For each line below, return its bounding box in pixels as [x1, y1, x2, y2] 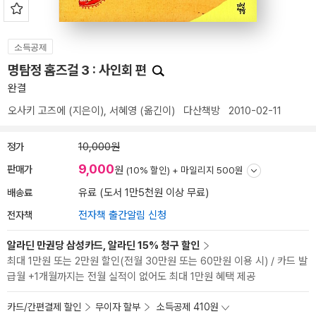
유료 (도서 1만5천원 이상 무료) [78, 186, 209, 199]
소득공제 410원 [157, 301, 219, 312]
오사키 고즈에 [8, 104, 66, 117]
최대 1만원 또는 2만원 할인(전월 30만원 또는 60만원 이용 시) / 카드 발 [7, 255, 308, 267]
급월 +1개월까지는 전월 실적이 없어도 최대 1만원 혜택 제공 [7, 270, 255, 283]
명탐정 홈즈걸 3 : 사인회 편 [8, 62, 150, 78]
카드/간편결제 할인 [7, 301, 81, 312]
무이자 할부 [95, 301, 140, 312]
